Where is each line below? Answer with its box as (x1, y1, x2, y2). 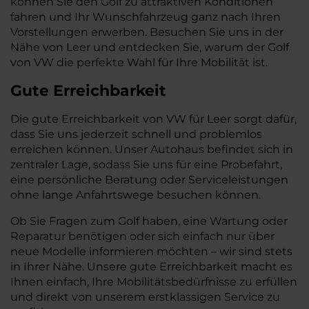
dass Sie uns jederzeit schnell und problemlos (10, 128, 262, 141)
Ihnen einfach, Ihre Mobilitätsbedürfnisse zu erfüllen (10, 275, 297, 288)
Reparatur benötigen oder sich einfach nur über (10, 230, 275, 243)
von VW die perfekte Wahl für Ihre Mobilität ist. (10, 56, 268, 69)
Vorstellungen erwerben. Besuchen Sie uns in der (10, 26, 283, 39)
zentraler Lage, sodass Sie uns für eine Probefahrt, (10, 158, 282, 171)
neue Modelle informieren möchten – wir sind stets (10, 245, 292, 258)
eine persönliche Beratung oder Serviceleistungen (10, 173, 288, 186)
